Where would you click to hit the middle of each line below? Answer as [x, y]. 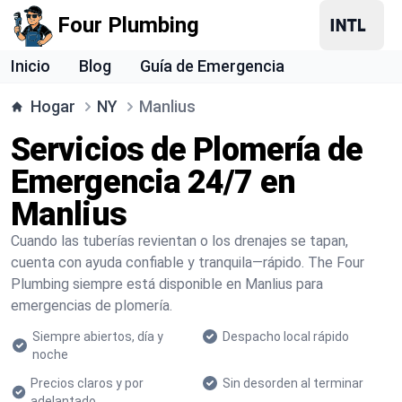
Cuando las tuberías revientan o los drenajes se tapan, [179, 241]
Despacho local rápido [286, 336]
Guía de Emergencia [212, 66]
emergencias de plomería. [92, 306]
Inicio [31, 66]
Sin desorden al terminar [293, 383]
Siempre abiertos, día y [97, 336]
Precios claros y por [87, 383]
